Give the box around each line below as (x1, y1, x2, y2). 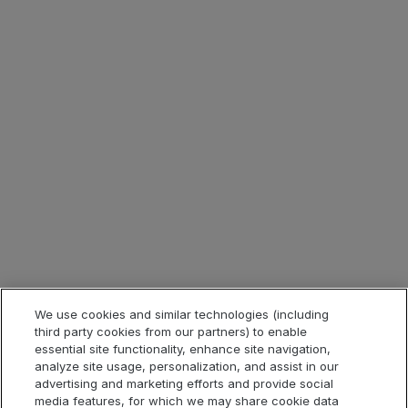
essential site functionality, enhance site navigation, (35, 342, 331, 356)
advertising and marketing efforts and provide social (35, 376, 334, 391)
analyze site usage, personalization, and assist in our (35, 359, 340, 373)
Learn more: (14, 19, 122, 41)
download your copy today (121, 19, 352, 41)
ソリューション (18, 153, 164, 177)
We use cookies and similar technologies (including (35, 307, 330, 321)
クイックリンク (18, 331, 165, 354)
